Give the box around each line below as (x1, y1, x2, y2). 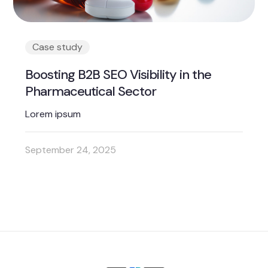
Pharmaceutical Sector (25, 83, 157, 100)
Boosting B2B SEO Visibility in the (25, 66, 212, 84)
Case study (32, 41, 83, 54)
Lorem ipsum (25, 108, 81, 121)
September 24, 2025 (25, 144, 117, 157)
